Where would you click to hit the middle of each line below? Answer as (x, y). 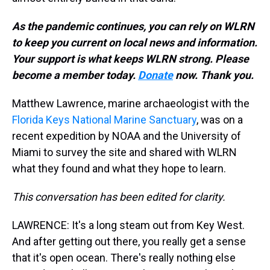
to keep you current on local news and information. (135, 42)
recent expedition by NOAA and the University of (127, 136)
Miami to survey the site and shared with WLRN (124, 152)
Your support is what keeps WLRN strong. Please (130, 59)
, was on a (220, 120)
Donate (155, 75)
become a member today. (75, 75)
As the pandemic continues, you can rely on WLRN (133, 26)
